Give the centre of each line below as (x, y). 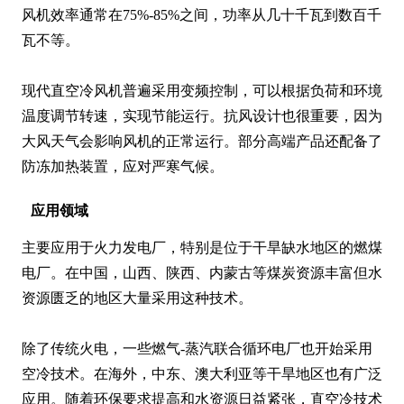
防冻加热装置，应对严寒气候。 (123, 167)
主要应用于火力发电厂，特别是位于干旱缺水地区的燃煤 (202, 248)
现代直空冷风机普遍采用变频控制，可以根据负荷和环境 (202, 91)
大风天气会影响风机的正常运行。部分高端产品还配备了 (202, 142)
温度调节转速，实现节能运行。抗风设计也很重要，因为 (202, 116)
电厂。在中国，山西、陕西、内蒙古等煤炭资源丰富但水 (202, 273)
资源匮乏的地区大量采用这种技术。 (137, 298)
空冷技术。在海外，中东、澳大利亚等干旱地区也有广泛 (202, 374)
